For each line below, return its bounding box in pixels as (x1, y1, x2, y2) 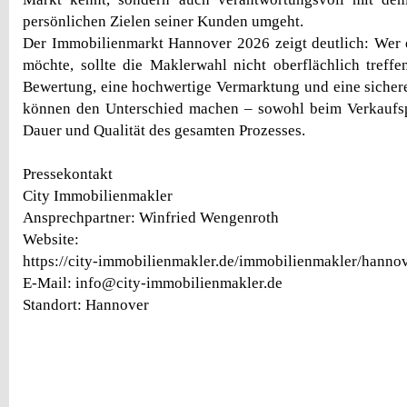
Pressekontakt (23, 165, 113, 183)
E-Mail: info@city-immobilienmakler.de (23, 274, 283, 292)
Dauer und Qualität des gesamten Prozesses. (23, 122, 305, 139)
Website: (23, 231, 79, 248)
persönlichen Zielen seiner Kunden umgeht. (23, 13, 303, 30)
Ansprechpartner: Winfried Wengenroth (23, 209, 279, 226)
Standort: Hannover (23, 296, 149, 313)
